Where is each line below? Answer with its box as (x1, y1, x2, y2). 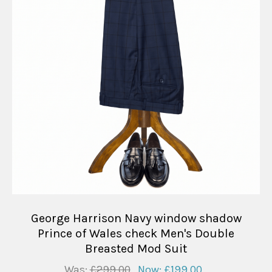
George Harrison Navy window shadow (30, 211, 242, 225)
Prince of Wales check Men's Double (38, 226, 234, 240)
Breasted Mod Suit (85, 241, 187, 256)
